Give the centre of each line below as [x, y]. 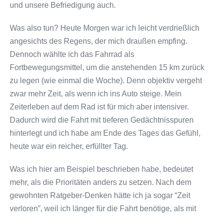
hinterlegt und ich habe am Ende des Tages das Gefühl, [105, 133]
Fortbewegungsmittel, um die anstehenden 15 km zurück [107, 67]
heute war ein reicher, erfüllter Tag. [69, 146]
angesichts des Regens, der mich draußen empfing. [99, 41]
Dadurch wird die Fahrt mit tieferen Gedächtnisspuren [102, 120]
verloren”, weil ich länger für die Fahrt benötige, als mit [103, 208]
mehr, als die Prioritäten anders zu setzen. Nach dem [100, 182]
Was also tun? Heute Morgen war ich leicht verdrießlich [105, 28]
